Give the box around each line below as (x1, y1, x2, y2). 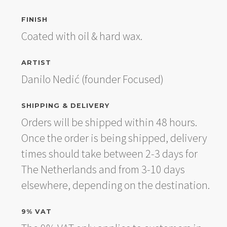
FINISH (21, 15, 48, 23)
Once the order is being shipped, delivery (21, 130, 207, 145)
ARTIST (21, 58, 51, 66)
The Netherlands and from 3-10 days (21, 162, 185, 176)
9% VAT (21, 207, 52, 215)
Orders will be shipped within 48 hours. (21, 115, 197, 129)
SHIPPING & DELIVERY (21, 101, 109, 109)
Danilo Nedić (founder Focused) (21, 71, 164, 86)
